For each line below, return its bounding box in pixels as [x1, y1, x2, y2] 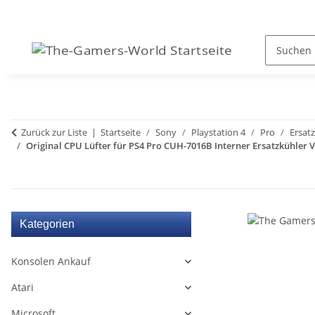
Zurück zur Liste [21, 126, 87, 139]
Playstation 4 [191, 126, 245, 139]
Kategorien [20, 218, 75, 230]
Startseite [101, 126, 141, 139]
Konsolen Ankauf [11, 255, 91, 268]
